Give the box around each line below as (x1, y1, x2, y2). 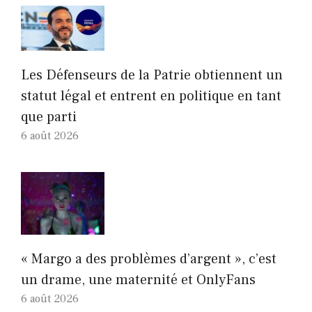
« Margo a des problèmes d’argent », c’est (21, 250, 276, 269)
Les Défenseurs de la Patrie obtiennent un (21, 66, 283, 85)
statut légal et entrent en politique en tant (21, 87, 281, 106)
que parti (21, 108, 77, 127)
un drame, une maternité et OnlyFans (21, 271, 256, 290)
